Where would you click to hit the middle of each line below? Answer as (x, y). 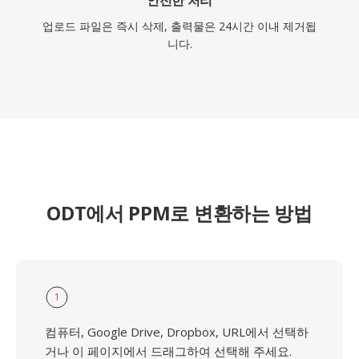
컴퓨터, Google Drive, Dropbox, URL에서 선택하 (177, 332)
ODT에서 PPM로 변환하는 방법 (179, 213)
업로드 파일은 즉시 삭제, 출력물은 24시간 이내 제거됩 (179, 26)
